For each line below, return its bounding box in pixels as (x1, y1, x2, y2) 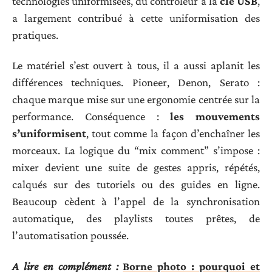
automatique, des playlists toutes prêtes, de (12, 212, 260, 225)
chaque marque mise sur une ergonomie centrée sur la (12, 93, 260, 106)
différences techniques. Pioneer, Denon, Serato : (12, 76, 260, 89)
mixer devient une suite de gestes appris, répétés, (12, 161, 260, 174)
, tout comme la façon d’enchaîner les (86, 127, 260, 140)
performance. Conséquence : (12, 110, 171, 123)
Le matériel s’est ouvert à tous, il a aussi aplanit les (12, 59, 260, 72)
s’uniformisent (12, 127, 86, 140)
